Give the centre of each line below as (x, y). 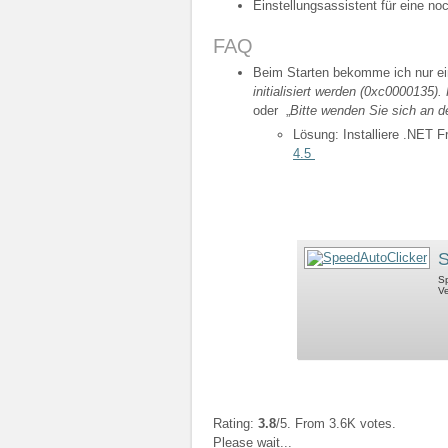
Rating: (235, 423)
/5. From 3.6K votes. (336, 423)
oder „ (271, 110)
